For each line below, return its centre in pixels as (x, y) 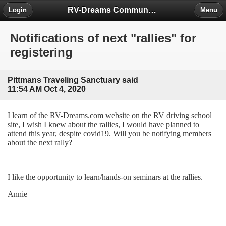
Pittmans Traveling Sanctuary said (73, 80)
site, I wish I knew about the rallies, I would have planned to (103, 124)
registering (41, 52)
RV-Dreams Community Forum (153, 10)
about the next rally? (40, 142)
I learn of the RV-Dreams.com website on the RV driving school (110, 115)
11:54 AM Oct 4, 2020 (47, 89)
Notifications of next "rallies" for (103, 38)
